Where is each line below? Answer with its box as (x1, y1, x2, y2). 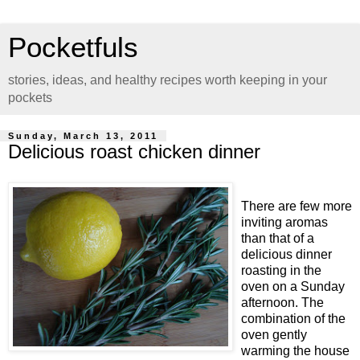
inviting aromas (241, 215, 328, 229)
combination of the (241, 311, 346, 325)
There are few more (241, 198, 352, 213)
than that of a (241, 231, 314, 245)
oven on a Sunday (241, 279, 345, 293)
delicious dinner (241, 247, 332, 261)
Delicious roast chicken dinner (8, 141, 260, 162)
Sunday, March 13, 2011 (8, 131, 158, 141)
